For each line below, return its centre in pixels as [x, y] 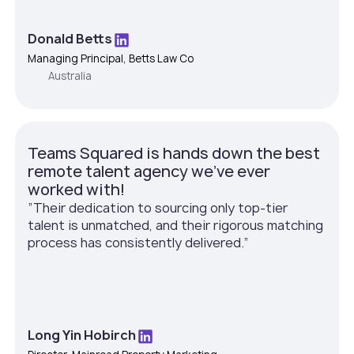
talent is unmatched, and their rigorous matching [176, 225]
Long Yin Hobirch [82, 335]
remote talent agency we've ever [149, 171]
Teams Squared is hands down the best [174, 153]
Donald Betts [70, 39]
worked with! [77, 189]
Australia [70, 76]
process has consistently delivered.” [139, 242]
